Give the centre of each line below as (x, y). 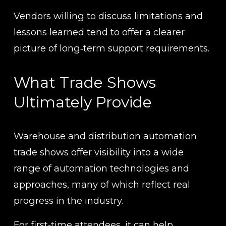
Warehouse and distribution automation (105, 136)
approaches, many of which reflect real (102, 184)
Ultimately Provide (82, 102)
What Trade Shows (84, 82)
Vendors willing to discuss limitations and (108, 16)
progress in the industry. (68, 200)
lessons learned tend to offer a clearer (99, 32)
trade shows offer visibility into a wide (98, 152)
